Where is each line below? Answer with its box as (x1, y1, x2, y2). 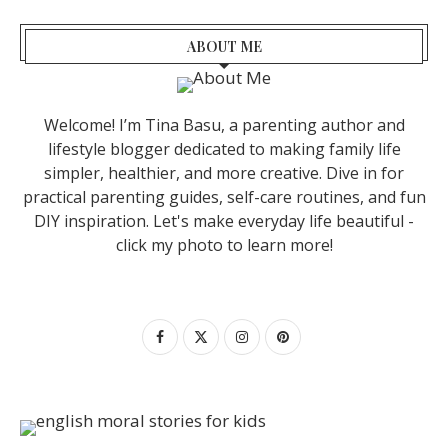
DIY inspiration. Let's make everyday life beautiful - (34, 209, 414, 232)
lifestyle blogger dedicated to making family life (47, 137, 401, 160)
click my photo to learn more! (115, 233, 333, 256)
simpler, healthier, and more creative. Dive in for (44, 161, 404, 184)
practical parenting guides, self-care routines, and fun (22, 185, 426, 208)
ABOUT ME (186, 37, 262, 57)
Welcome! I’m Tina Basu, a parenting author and (43, 113, 405, 136)
